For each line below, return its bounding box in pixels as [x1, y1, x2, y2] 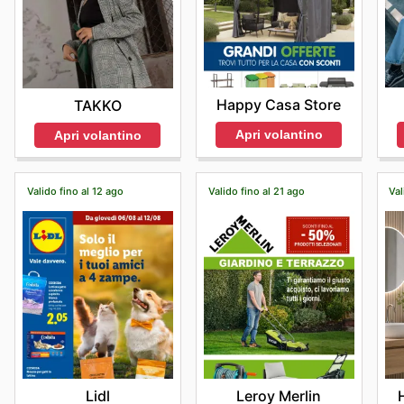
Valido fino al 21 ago [207, 184, 305, 197]
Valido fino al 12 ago [26, 184, 124, 197]
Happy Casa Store [216, 95, 342, 114]
